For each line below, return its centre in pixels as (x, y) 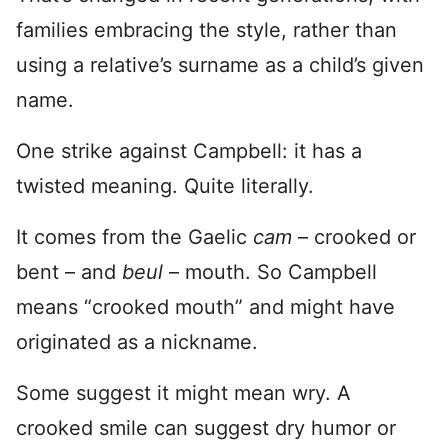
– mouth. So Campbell (270, 272)
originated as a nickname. (137, 342)
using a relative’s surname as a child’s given (220, 65)
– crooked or (357, 237)
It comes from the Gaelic (134, 237)
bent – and (69, 272)
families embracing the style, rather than (206, 30)
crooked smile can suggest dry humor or (206, 428)
